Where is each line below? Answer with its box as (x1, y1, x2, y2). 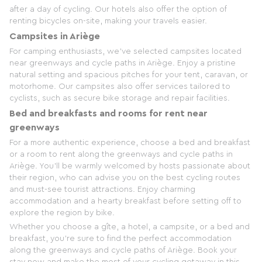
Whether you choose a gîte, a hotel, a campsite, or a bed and (9, 223, 250, 232)
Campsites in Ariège (9, 32, 100, 42)
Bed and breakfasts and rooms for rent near (9, 109, 208, 119)
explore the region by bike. (9, 209, 115, 218)
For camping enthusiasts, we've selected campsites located (9, 47, 242, 56)
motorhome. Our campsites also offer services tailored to (9, 82, 230, 91)
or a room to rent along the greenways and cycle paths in (9, 150, 233, 159)
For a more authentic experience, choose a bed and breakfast (9, 139, 250, 147)
